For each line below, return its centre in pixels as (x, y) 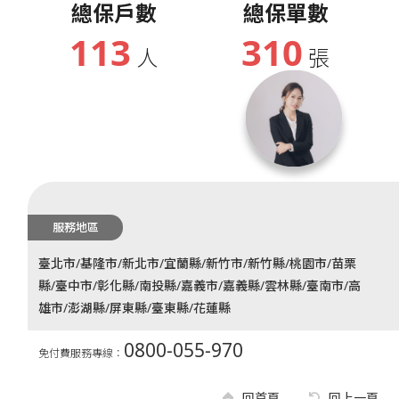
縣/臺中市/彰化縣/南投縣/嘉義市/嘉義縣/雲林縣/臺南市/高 (199, 285)
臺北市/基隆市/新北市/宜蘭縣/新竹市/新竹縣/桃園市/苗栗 (197, 263)
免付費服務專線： (81, 353)
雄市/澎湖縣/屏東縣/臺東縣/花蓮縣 (134, 307)
